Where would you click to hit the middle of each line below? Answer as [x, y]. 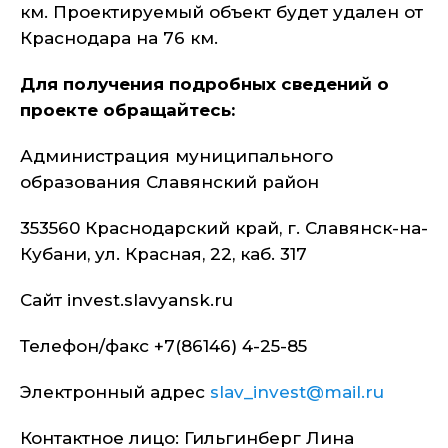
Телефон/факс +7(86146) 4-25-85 [163, 346]
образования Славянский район [169, 182]
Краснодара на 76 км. [119, 38]
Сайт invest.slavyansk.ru [126, 300]
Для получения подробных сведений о [204, 84]
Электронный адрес [115, 392]
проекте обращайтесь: [127, 110]
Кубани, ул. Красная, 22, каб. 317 [163, 254]
